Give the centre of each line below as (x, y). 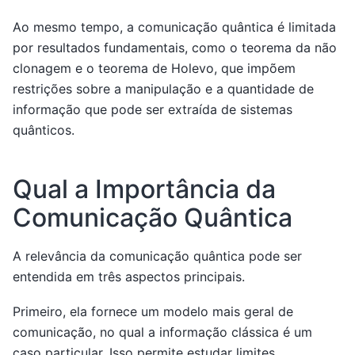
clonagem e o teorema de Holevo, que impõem (154, 68)
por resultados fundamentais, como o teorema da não (175, 47)
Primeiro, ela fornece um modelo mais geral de (153, 311)
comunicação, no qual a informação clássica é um (162, 332)
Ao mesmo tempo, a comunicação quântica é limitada (174, 27)
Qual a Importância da (144, 189)
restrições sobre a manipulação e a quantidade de (163, 88)
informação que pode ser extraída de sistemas (153, 109)
